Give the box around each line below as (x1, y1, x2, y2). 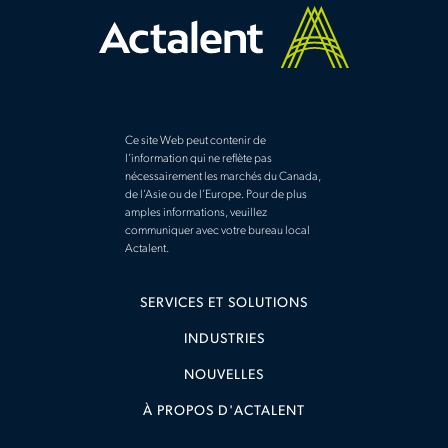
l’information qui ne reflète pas (124, 153, 272, 166)
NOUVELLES (184, 368, 264, 384)
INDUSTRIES (183, 332, 265, 348)
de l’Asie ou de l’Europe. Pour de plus (124, 189, 307, 202)
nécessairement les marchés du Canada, (124, 171, 321, 184)
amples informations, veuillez (124, 207, 267, 220)
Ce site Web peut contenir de (124, 135, 266, 148)
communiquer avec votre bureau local (124, 225, 310, 238)
